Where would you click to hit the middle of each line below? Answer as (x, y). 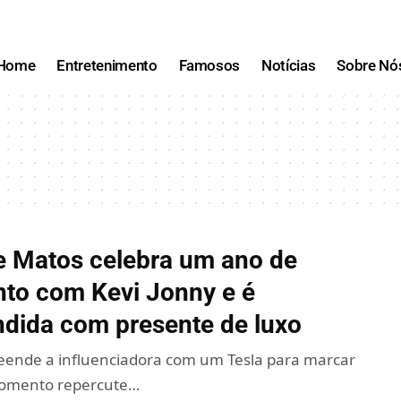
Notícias (289, 66)
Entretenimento (107, 66)
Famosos (209, 66)
